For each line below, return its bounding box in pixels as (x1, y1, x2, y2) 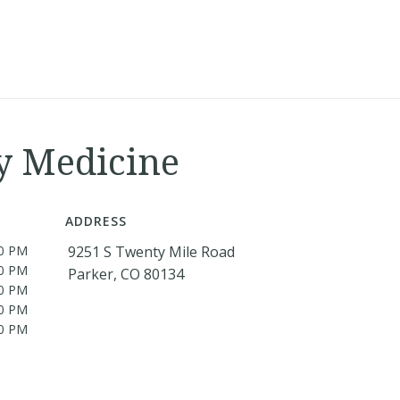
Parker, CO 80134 (68, 264, 184, 284)
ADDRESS (65, 212, 127, 229)
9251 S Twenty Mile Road (68, 242, 235, 262)
